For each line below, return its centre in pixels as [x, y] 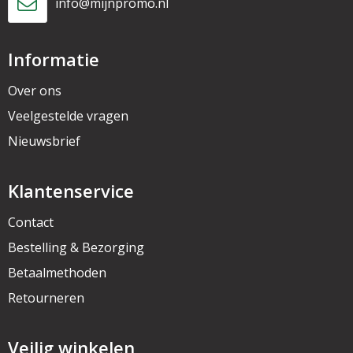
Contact [30, 222]
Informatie [53, 59]
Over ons [34, 91]
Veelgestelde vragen [68, 116]
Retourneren [46, 298]
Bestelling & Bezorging [76, 247]
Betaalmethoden [57, 273]
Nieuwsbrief [44, 141]
